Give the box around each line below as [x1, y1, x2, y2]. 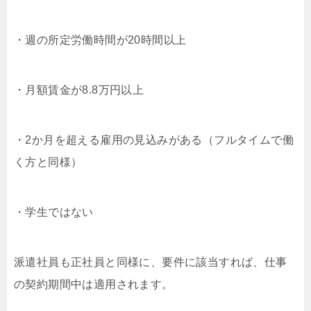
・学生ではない [14, 206, 94, 218]
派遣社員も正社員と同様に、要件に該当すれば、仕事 [14, 256, 287, 268]
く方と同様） [14, 156, 83, 168]
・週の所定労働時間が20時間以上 [14, 34, 187, 46]
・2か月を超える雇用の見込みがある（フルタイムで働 [14, 134, 294, 146]
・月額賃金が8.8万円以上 [14, 84, 144, 96]
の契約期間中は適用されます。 [14, 278, 174, 290]
